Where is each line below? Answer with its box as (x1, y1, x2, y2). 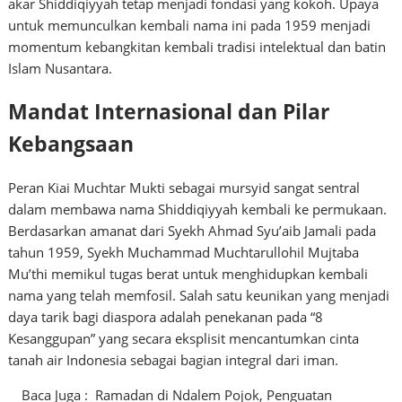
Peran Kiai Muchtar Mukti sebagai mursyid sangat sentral (8, 179, 361, 197)
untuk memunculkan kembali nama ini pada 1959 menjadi (8, 16, 371, 34)
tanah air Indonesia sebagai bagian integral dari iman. (8, 351, 339, 370)
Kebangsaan (8, 129, 135, 158)
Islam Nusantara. (8, 59, 113, 77)
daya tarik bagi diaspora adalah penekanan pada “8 (8, 308, 324, 327)
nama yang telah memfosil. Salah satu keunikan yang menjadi (8, 286, 390, 305)
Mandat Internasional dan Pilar (8, 97, 330, 126)
